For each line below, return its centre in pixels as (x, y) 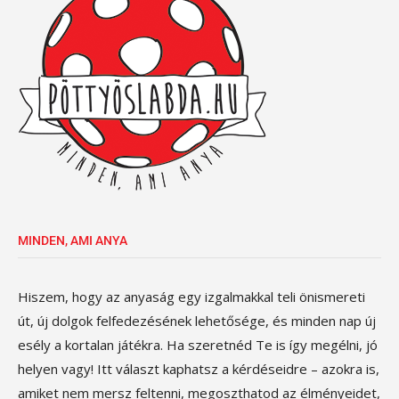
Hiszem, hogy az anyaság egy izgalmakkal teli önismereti (191, 297)
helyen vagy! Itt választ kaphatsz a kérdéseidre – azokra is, (199, 369)
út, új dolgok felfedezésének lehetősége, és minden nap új (197, 321)
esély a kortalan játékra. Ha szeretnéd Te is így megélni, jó (198, 345)
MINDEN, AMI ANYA (73, 240)
